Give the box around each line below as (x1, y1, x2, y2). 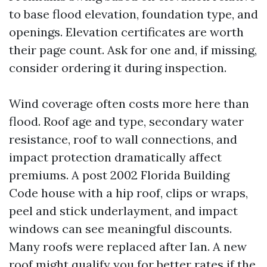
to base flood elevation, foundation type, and (9, 7, 258, 21)
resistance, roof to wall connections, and (9, 132, 237, 147)
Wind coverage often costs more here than (9, 96, 249, 111)
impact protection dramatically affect (9, 150, 222, 164)
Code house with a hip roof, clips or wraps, (9, 185, 248, 200)
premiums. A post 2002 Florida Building (9, 167, 229, 182)
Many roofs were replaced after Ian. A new (9, 239, 247, 254)
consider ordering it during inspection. (9, 60, 226, 75)
